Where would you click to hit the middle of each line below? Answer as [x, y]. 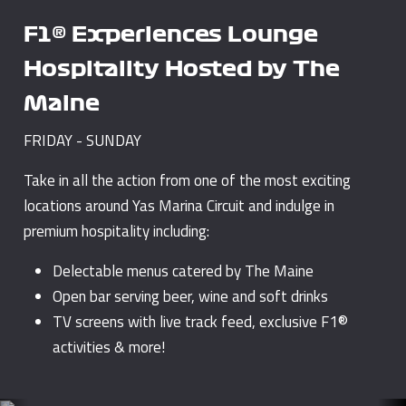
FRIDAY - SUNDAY [83, 141]
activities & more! [109, 348]
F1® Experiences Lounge [171, 34]
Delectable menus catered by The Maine [184, 271]
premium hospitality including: [117, 232]
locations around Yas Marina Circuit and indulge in [179, 206]
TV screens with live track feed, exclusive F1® [201, 322]
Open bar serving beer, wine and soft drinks [191, 297]
